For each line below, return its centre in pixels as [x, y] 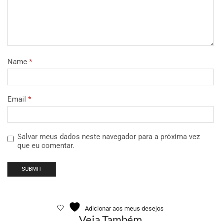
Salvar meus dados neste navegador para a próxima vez [109, 136]
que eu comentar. [46, 145]
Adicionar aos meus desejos [124, 208]
